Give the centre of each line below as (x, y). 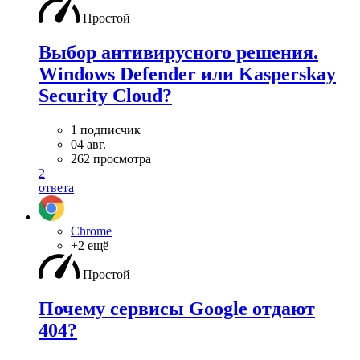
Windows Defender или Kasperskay (187, 74)
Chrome (91, 231)
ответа (56, 188)
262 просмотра (111, 159)
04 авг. (88, 145)
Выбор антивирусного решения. (178, 53)
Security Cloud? (105, 96)
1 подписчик (106, 130)
